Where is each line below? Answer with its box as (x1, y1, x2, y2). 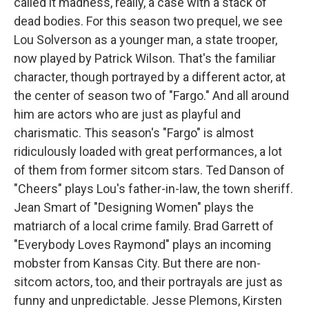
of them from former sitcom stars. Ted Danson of (14, 163, 285, 177)
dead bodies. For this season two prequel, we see (14, 14, 283, 28)
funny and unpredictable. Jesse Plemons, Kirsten (14, 293, 282, 308)
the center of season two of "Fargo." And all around (14, 88, 289, 103)
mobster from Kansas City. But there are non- (14, 256, 261, 270)
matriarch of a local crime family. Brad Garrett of (14, 219, 274, 233)
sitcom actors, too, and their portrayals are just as (14, 275, 283, 289)
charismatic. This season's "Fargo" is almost (14, 126, 254, 140)
